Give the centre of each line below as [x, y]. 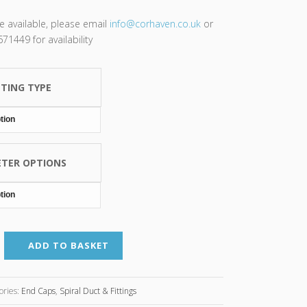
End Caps [39, 291]
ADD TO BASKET [69, 245]
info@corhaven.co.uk [156, 24]
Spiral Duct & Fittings [98, 291]
